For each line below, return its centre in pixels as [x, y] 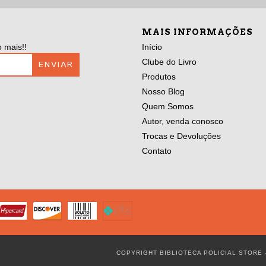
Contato [157, 151]
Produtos [159, 77]
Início [152, 47]
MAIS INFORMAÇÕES [197, 32]
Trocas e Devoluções [181, 136]
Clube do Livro [169, 62]
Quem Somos [168, 106]
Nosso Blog [163, 91]
